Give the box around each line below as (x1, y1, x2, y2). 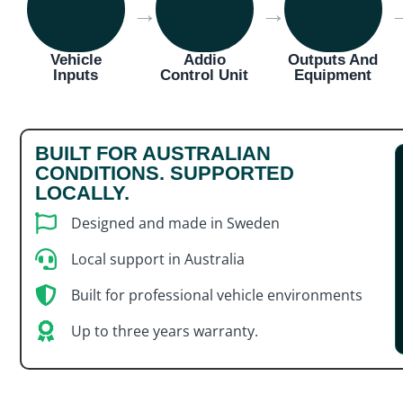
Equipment (294, 67, 372, 85)
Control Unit (160, 67, 249, 85)
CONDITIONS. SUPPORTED (35, 162, 294, 185)
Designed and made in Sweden (71, 213, 280, 234)
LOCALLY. (35, 182, 130, 205)
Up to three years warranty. (71, 321, 258, 342)
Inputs (53, 67, 99, 85)
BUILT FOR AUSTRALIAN (35, 142, 271, 166)
